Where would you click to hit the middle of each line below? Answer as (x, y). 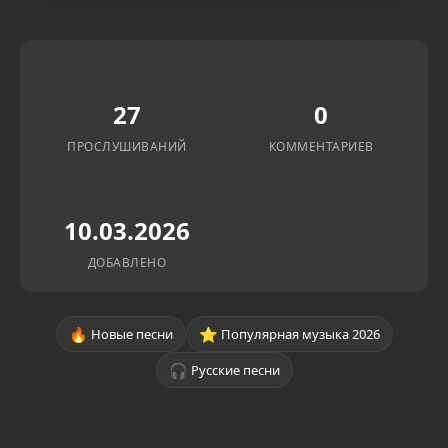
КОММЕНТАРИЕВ (321, 146)
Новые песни (131, 333)
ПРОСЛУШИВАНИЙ (127, 146)
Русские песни (235, 369)
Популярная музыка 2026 (300, 333)
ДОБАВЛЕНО (127, 262)
